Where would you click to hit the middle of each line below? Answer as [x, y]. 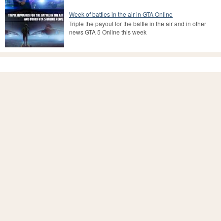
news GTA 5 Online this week [108, 32]
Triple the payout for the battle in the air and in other [138, 23]
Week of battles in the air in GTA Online [121, 14]
